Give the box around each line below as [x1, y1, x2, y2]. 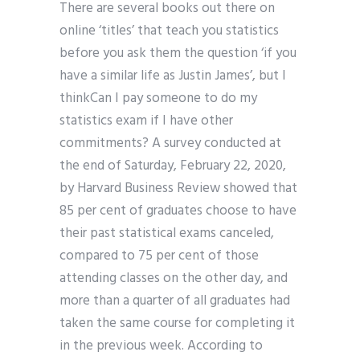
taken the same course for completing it [59, 313, 295, 335]
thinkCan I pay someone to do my [59, 88, 257, 110]
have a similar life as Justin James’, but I [59, 65, 286, 88]
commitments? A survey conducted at [59, 133, 281, 155]
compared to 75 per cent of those [59, 245, 259, 268]
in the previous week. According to [59, 335, 263, 358]
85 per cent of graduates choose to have [59, 200, 297, 223]
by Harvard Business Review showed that [59, 178, 297, 200]
